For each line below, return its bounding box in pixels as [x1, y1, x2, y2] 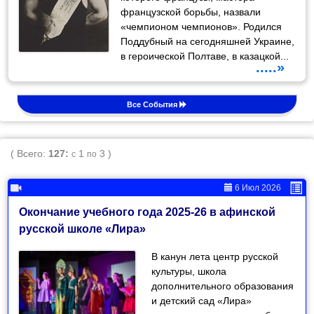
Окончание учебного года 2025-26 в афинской [19, 205, 276, 218]
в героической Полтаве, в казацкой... [121, 50, 289, 62]
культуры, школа [151, 265, 227, 277]
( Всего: [11, 147, 48, 159]
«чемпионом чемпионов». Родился [121, 20, 282, 32]
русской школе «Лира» [19, 222, 146, 235]
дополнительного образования [151, 280, 294, 292]
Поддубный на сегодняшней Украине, [121, 35, 295, 47]
